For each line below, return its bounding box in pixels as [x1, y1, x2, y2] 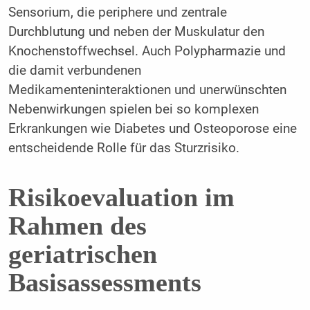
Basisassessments [8, 268, 201, 298]
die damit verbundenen [8, 62, 141, 78]
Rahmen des [8, 211, 147, 241]
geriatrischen [8, 239, 157, 269]
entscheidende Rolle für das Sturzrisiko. [8, 140, 239, 156]
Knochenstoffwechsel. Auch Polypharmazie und [8, 43, 286, 59]
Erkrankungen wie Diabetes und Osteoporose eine [8, 120, 297, 136]
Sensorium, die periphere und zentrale [8, 4, 227, 20]
